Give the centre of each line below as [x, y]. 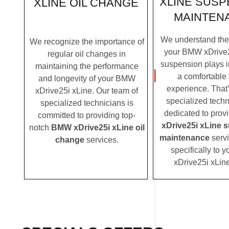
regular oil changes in [87, 54]
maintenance [185, 138]
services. [101, 140]
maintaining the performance [87, 66]
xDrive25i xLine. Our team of [87, 90]
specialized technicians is [87, 103]
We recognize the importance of [87, 41]
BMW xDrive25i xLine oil [98, 127]
